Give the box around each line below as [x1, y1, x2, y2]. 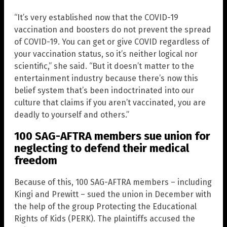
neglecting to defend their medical [14, 141, 189, 156]
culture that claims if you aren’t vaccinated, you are [14, 98, 206, 108]
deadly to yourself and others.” [14, 110, 129, 120]
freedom [14, 154, 57, 168]
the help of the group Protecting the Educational [14, 201, 197, 211]
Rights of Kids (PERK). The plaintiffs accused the [14, 213, 195, 223]
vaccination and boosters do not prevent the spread [14, 25, 211, 35]
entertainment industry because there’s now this [14, 73, 198, 84]
